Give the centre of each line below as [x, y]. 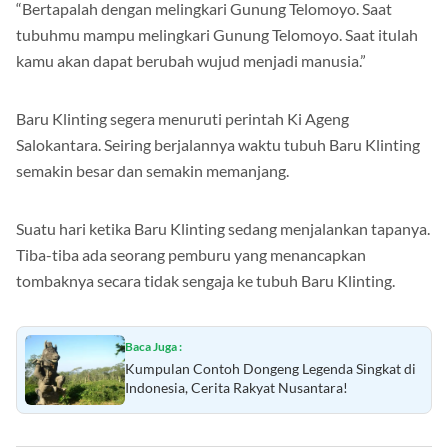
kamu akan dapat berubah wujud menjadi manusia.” [191, 61]
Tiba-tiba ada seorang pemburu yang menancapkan [191, 255]
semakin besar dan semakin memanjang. [152, 171]
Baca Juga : [153, 347]
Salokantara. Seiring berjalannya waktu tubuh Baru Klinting [218, 145]
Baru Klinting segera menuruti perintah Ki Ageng [182, 119]
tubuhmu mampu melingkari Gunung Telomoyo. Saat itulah [217, 35]
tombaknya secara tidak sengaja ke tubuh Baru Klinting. [205, 281]
